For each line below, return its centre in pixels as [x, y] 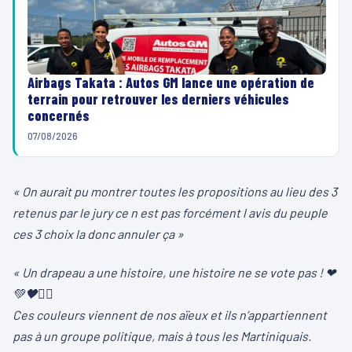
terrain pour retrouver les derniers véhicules [158, 99]
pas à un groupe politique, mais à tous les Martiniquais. [163, 335]
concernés [59, 115]
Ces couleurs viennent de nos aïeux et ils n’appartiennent [170, 314]
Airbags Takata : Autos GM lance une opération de [171, 82]
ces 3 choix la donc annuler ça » [98, 233]
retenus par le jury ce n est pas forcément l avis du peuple [170, 212]
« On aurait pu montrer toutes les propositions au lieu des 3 [175, 191]
